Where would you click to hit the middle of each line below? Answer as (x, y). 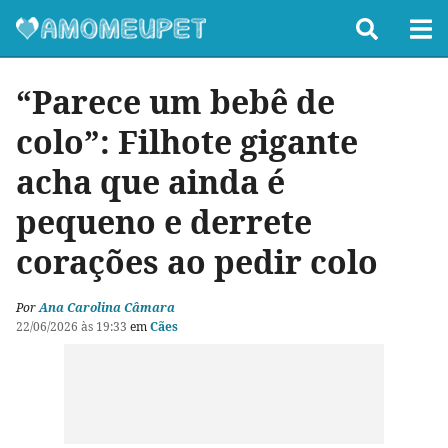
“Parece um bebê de (175, 101)
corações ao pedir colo (197, 261)
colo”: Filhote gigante (187, 141)
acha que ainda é (150, 181)
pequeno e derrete (164, 221)
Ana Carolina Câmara (107, 307)
